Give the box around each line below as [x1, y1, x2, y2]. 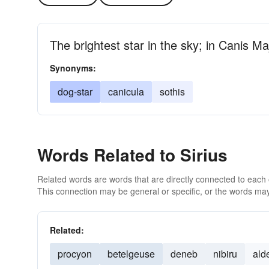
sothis [160, 85, 185, 98]
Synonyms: [50, 62, 96, 74]
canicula [108, 85, 144, 98]
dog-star [58, 85, 92, 98]
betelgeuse [107, 247, 155, 261]
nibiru [213, 247, 237, 261]
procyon [58, 247, 92, 261]
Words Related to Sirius [37, 142, 228, 167]
